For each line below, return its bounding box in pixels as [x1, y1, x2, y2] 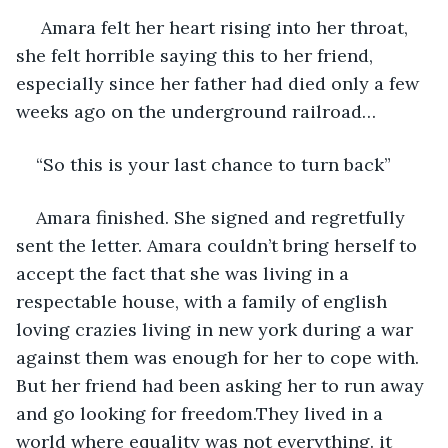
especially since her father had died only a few [16, 71, 424, 95]
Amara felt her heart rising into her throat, [36, 15, 413, 39]
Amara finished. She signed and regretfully [36, 205, 410, 229]
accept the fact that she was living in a [16, 261, 354, 285]
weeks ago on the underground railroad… [16, 99, 381, 123]
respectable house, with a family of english [16, 289, 392, 313]
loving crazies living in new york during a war [16, 317, 418, 341]
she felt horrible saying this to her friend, [16, 43, 378, 67]
